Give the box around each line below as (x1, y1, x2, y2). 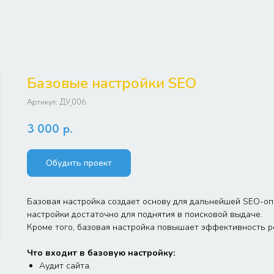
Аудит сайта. (39, 259, 91, 272)
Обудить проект (46, 157, 112, 169)
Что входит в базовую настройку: (27, 246, 175, 259)
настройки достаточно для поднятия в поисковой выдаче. (27, 208, 262, 220)
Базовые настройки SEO (27, 73, 196, 93)
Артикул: (27, 97, 60, 106)
